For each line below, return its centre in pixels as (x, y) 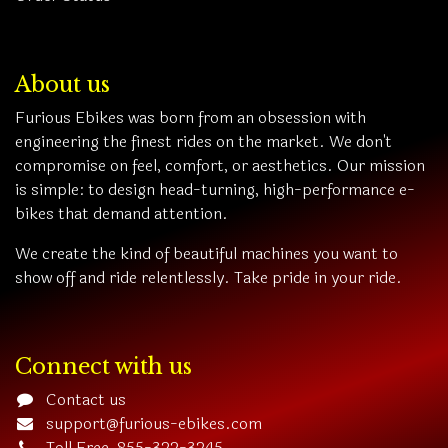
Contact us (85, 400)
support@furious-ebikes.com (153, 424)
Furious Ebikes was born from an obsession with (190, 118)
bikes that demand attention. (123, 214)
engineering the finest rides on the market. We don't (203, 142)
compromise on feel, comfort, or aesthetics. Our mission (220, 166)
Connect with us (103, 367)
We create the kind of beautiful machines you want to (206, 254)
